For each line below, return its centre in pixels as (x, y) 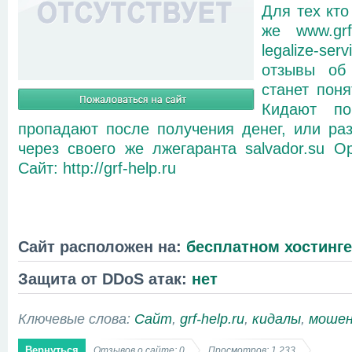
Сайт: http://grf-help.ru (97, 167)
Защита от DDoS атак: (103, 278)
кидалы (277, 318)
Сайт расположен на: (100, 246)
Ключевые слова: (76, 318)
